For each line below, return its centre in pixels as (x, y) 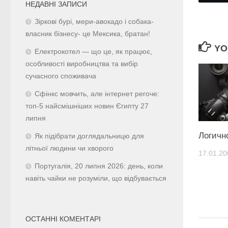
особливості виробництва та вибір (82, 64)
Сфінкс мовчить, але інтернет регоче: (97, 94)
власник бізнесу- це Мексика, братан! (88, 34)
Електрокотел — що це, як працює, (93, 51)
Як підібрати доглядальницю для (89, 136)
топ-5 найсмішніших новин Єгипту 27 (87, 106)
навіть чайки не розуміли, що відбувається (96, 178)
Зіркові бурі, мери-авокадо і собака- (94, 21)
